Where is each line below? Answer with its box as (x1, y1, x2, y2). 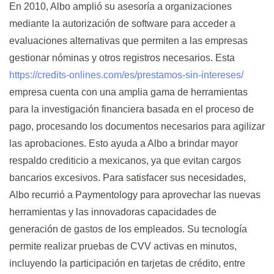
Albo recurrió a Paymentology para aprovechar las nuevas (9, 189, 261, 200)
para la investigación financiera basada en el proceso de (9, 103, 254, 114)
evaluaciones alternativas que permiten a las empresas (9, 35, 248, 46)
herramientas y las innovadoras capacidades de (9, 206, 217, 217)
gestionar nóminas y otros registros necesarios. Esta (9, 52, 235, 63)
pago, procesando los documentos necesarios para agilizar (9, 120, 265, 131)
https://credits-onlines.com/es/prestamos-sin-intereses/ (9, 69, 243, 80)
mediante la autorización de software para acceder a (9, 18, 235, 29)
